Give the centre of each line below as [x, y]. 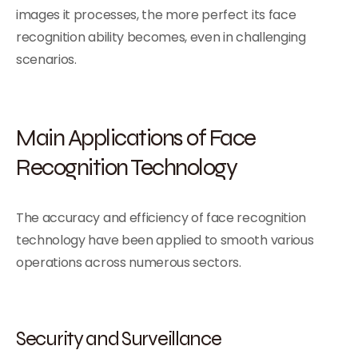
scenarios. [46, 60]
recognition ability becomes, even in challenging [161, 37]
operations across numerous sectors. [129, 263]
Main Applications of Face [136, 137]
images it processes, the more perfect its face [156, 15]
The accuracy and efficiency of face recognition [161, 218]
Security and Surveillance [119, 338]
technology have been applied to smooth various [165, 240]
